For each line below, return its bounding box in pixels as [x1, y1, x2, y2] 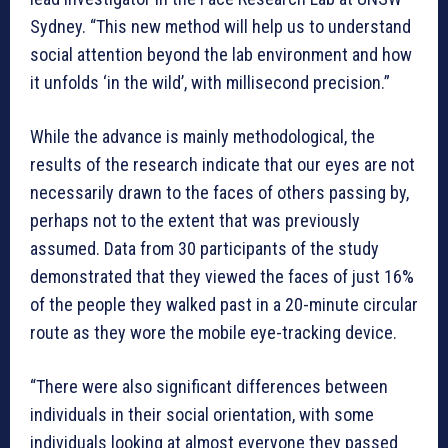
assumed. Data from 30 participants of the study [30, 238, 379, 260]
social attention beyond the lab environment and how [30, 44, 412, 66]
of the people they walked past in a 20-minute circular [30, 294, 418, 316]
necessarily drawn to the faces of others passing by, [30, 182, 409, 204]
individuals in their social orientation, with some [30, 404, 374, 426]
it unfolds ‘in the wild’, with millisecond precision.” [30, 72, 390, 94]
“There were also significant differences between [30, 376, 388, 398]
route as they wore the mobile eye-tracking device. [30, 322, 397, 344]
